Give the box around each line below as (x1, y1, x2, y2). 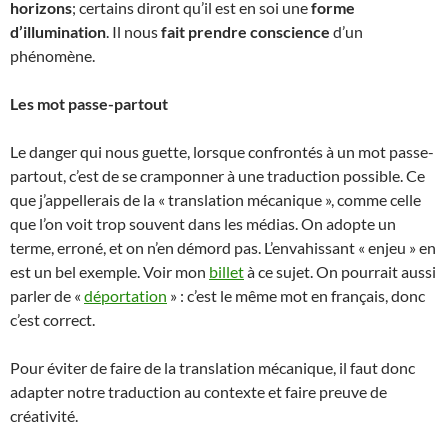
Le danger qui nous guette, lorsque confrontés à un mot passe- (10, 142, 434, 162)
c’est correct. (10, 310, 95, 330)
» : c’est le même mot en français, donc (167, 286, 425, 306)
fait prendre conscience (161, 22, 330, 42)
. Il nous (106, 22, 161, 42)
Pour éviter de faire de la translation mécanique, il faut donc (10, 358, 415, 378)
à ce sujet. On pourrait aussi (244, 262, 436, 282)
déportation (84, 286, 167, 306)
